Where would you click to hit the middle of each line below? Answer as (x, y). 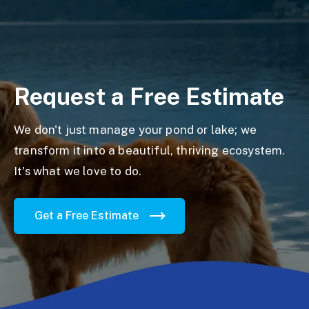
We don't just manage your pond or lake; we (136, 130)
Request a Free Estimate (149, 97)
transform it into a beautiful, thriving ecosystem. (150, 151)
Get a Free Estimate (87, 216)
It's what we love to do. (78, 171)
